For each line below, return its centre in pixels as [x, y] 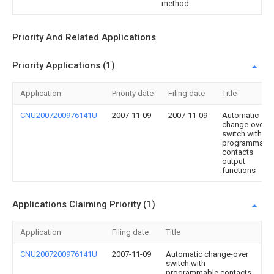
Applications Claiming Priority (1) [84, 204]
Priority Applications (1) [64, 65]
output [234, 161]
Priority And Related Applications [84, 37]
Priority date [133, 93]
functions [239, 170]
